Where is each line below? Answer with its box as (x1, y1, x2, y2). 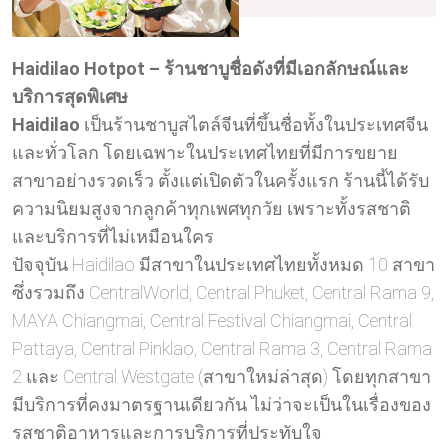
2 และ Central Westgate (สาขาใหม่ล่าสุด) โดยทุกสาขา (12, 366, 431, 388)
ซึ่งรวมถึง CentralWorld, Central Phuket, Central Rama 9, (12, 282, 434, 304)
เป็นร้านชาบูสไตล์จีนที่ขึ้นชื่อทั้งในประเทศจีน (80, 114, 428, 136)
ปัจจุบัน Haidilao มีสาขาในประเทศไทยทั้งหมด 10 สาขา (12, 254, 435, 276)
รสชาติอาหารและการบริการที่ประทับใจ (12, 422, 322, 444)
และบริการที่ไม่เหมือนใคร (12, 226, 214, 248)
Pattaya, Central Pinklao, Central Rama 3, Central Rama (12, 338, 432, 360)
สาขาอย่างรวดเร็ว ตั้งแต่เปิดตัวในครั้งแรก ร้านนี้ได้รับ (12, 170, 429, 192)
